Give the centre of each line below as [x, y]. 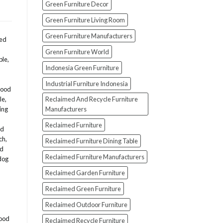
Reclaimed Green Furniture [83, 189]
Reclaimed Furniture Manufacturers [95, 157]
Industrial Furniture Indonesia [86, 84]
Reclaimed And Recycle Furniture [91, 99]
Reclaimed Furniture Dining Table [91, 141]
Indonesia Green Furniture [82, 68]
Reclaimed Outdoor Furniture [86, 205]
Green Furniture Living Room [85, 20]
